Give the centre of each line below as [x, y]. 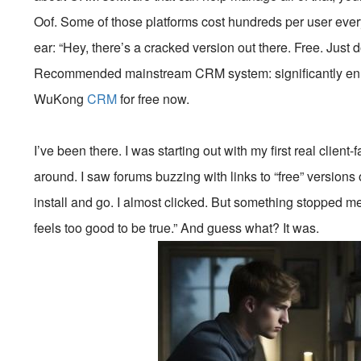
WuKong [61, 99]
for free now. [154, 99]
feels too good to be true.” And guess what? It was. [177, 228]
